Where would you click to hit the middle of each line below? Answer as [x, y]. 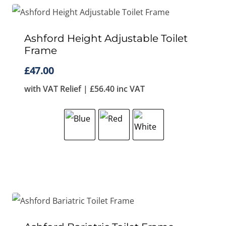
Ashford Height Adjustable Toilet [106, 39]
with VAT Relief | [57, 89]
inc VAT [130, 89]
